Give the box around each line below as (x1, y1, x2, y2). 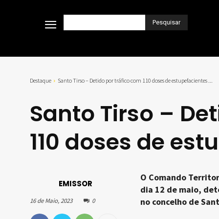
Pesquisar (153, 18, 180, 26)
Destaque (30, 77, 51, 85)
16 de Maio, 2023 (30, 197, 72, 205)
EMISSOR (59, 178, 92, 189)
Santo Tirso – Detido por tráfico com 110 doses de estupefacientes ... (58, 77, 213, 85)
